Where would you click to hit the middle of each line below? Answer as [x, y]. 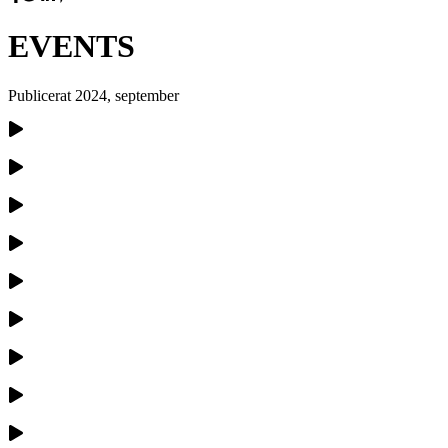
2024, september [127, 95]
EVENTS [71, 46]
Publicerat [41, 95]
